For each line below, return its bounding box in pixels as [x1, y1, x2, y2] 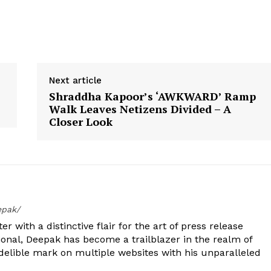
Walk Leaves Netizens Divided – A [48, 102, 231, 116]
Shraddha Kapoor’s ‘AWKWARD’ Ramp [48, 89, 256, 103]
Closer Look [48, 114, 113, 129]
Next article [48, 75, 102, 86]
